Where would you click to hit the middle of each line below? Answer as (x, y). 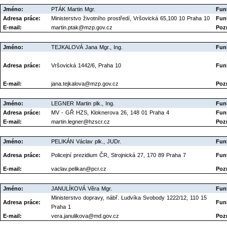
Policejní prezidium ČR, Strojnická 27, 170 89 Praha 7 (119, 155)
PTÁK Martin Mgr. (73, 9)
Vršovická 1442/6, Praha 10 (86, 66)
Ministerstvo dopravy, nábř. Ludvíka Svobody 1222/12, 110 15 (129, 198)
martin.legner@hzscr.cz (81, 122)
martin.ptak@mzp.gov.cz (82, 28)
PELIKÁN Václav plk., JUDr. (86, 142)
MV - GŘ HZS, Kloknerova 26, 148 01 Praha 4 (110, 113)
